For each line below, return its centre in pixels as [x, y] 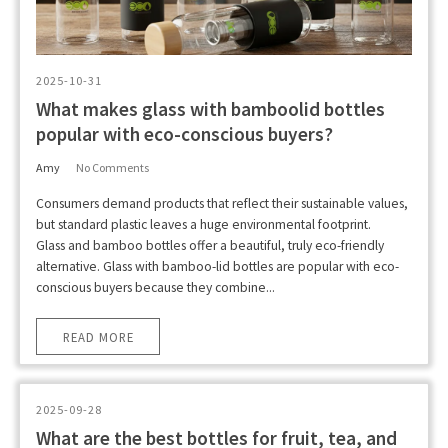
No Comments [112, 167]
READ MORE [98, 336]
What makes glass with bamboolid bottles [210, 108]
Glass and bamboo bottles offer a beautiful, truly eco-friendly [210, 245]
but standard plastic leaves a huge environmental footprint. [203, 224]
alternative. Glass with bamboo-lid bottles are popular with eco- [217, 266]
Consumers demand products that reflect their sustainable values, [222, 203]
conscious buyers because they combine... [155, 287]
